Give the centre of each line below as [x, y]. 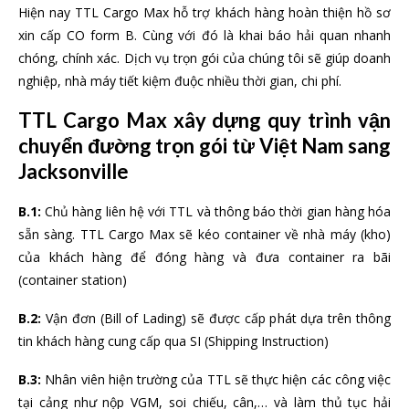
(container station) [73, 280]
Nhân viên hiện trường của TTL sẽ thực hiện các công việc [216, 380]
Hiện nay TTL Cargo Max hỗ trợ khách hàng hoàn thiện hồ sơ [204, 13]
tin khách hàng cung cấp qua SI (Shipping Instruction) [173, 341]
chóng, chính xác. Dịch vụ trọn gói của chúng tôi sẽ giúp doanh [204, 58]
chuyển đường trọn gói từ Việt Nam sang [204, 146]
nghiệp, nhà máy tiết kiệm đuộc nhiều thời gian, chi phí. [180, 81]
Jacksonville [73, 172]
